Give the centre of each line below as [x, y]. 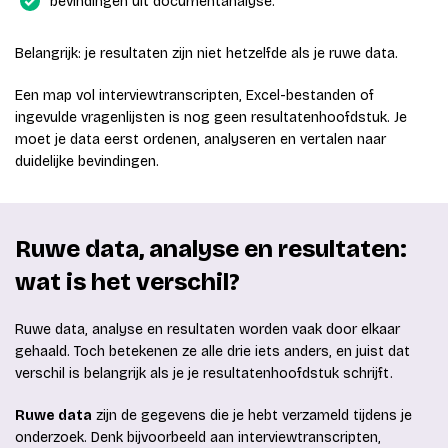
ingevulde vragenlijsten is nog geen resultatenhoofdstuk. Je [211, 118]
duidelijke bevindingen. [87, 162]
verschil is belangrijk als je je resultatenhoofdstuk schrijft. [204, 374]
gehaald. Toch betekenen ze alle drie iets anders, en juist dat [212, 352]
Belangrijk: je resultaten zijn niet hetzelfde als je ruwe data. [206, 54]
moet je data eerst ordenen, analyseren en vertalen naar [200, 140]
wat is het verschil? [127, 282]
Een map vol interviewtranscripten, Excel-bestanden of [194, 96]
